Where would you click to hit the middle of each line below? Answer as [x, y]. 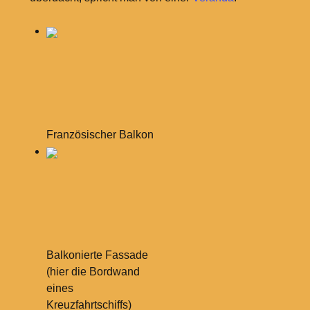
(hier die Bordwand [93, 272]
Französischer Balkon [100, 135]
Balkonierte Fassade [97, 255]
